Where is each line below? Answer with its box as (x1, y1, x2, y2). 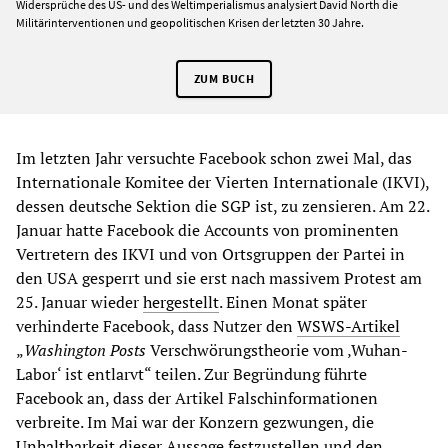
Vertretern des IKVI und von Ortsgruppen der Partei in (16, 243, 405, 266)
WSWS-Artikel (297, 315, 400, 338)
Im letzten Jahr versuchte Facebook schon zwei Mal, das (16, 147, 412, 170)
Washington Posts (24, 339, 146, 362)
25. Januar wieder (16, 291, 143, 314)
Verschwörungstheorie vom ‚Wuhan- (146, 339, 408, 362)
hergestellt (143, 291, 219, 314)
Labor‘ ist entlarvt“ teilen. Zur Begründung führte (16, 363, 367, 386)
